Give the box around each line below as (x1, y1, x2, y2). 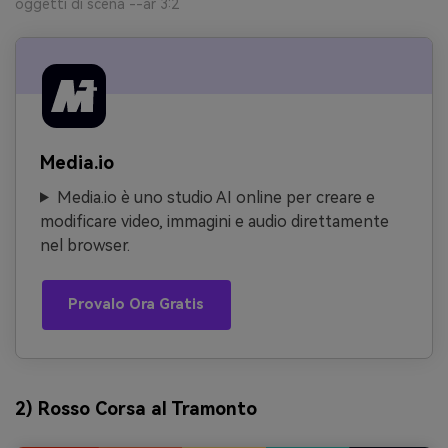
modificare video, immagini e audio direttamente (40, 211, 389, 231)
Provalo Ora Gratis (68, 296, 205, 314)
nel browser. (40, 235, 130, 255)
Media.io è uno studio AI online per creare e (56, 187, 375, 207)
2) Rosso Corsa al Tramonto (15, 398, 257, 420)
